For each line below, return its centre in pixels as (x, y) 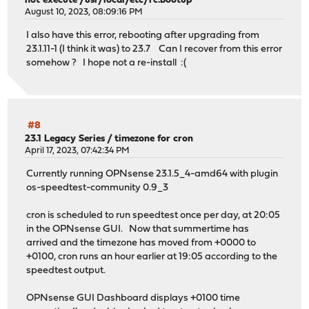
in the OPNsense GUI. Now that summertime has (138, 230)
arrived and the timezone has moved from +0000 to (141, 243)
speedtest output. (66, 271)
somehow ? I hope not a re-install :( (107, 63)
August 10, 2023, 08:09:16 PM (84, 12)
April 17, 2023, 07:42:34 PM (78, 150)
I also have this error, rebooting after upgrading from (143, 36)
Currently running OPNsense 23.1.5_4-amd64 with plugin (152, 175)
